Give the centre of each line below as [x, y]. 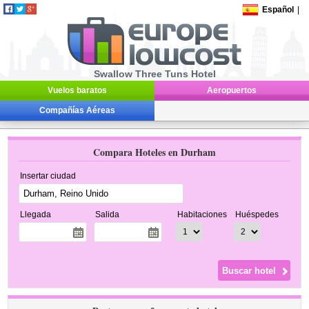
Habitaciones [202, 215]
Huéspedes [257, 215]
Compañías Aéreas [77, 110]
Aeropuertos [232, 90]
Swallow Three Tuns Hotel [154, 74]
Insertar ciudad [48, 176]
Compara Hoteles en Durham [154, 152]
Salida [108, 215]
